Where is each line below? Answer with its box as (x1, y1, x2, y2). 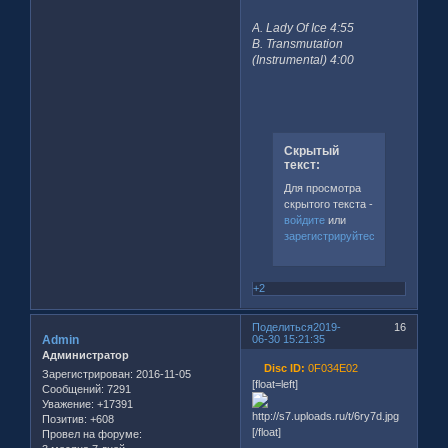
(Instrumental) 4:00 (252, 53, 355, 68)
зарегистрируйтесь (283, 230, 381, 243)
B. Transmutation (252, 37, 344, 52)
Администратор (42, 348, 129, 361)
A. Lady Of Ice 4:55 (252, 21, 355, 36)
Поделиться (252, 320, 314, 333)
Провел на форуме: (42, 428, 142, 440)
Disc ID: (252, 362, 306, 375)
